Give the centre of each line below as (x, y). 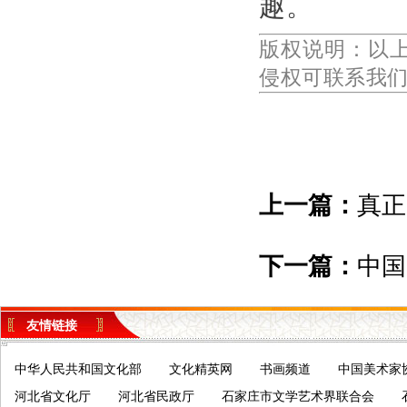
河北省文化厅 (53, 397)
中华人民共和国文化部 (78, 369)
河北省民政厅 (156, 397)
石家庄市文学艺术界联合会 (298, 397)
